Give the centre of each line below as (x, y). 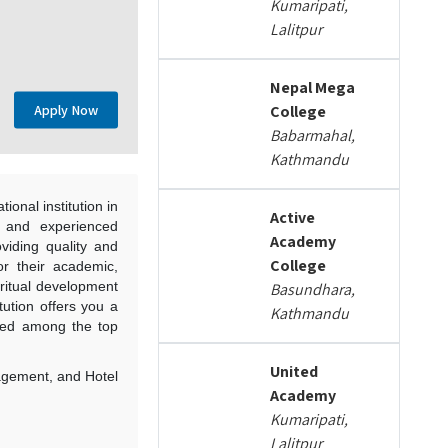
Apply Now (66, 109)
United (294, 371)
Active (293, 217)
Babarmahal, (313, 135)
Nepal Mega (313, 87)
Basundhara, (313, 289)
